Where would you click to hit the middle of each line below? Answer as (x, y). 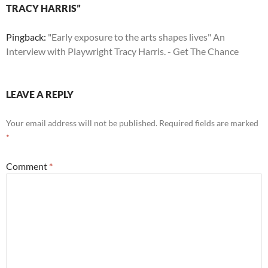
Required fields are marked (209, 123)
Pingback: (27, 37)
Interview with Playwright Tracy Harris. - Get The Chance (122, 51)
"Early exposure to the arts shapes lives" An (136, 37)
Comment (28, 166)
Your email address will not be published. (82, 123)
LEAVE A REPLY (40, 95)
